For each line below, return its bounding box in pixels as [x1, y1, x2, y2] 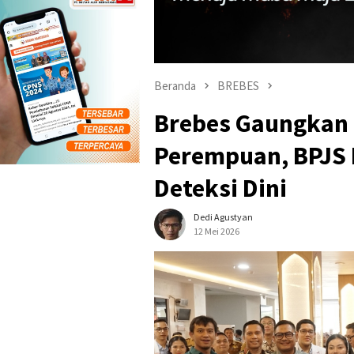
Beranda [154, 78, 196, 94]
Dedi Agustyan [194, 210, 253, 223]
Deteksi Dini [154, 171, 287, 204]
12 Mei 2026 [194, 224, 239, 237]
